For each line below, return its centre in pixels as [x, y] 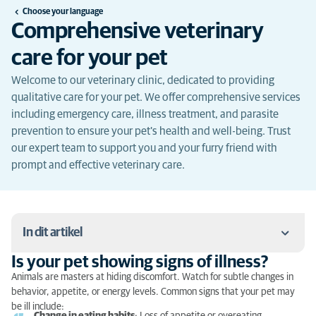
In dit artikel [52, 232]
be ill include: [38, 307]
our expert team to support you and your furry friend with [144, 148]
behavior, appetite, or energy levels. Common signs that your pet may [153, 292]
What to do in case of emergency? [121, 300]
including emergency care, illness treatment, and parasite [145, 114]
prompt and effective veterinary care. [98, 165]
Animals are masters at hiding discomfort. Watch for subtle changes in [152, 277]
